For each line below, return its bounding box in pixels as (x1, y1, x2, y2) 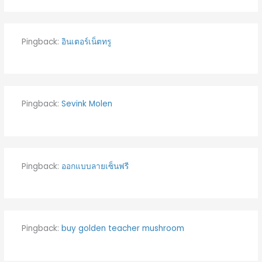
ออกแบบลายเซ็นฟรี (61, 160, 129, 172)
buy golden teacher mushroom (61, 223, 184, 235)
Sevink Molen (61, 98, 112, 110)
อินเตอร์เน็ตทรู (61, 36, 111, 47)
